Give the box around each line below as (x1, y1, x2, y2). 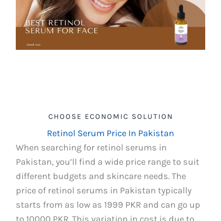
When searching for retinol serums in (16, 142, 167, 153)
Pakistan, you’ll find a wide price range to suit (16, 156, 200, 167)
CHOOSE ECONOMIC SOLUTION (48, 111, 173, 121)
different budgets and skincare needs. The (16, 170, 186, 182)
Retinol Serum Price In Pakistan (47, 127, 174, 139)
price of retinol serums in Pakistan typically (16, 184, 192, 196)
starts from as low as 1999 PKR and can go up (16, 199, 201, 210)
